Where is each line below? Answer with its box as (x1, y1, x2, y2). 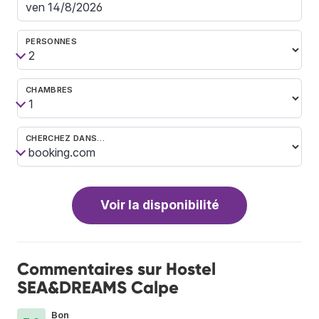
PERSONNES (26, 36, 77, 46)
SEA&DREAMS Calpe (17, 276, 179, 298)
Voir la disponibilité (100, 197, 219, 213)
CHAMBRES (26, 84, 73, 95)
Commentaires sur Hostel (17, 258, 216, 279)
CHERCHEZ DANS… (26, 132, 105, 143)
